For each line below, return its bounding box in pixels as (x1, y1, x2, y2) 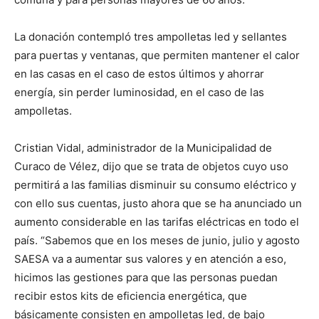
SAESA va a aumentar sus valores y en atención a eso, (14, 251, 286, 266)
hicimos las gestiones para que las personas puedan (14, 270, 278, 284)
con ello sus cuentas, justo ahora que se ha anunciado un (14, 196, 302, 210)
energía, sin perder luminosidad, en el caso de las (14, 85, 264, 99)
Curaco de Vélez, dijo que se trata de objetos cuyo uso (14, 159, 288, 173)
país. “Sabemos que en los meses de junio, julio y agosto (14, 233, 300, 247)
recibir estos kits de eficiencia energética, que (14, 288, 247, 303)
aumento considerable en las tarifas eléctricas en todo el (14, 214, 299, 229)
